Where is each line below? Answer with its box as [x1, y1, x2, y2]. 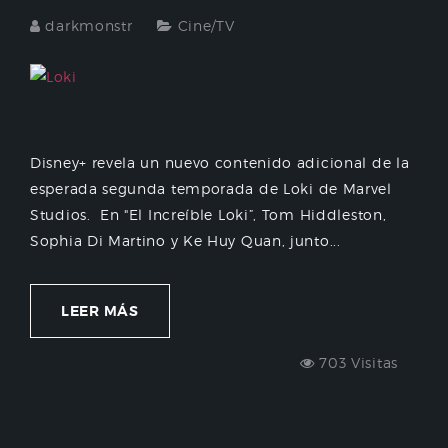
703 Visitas [314, 354, 398, 372]
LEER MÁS [61, 302, 139, 321]
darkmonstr [45, 17, 133, 35]
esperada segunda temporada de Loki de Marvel [30, 180, 392, 198]
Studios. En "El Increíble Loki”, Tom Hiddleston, [30, 206, 387, 224]
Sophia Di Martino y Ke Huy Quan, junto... [30, 232, 341, 250]
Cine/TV [177, 17, 235, 35]
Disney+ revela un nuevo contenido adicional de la [30, 154, 410, 172]
